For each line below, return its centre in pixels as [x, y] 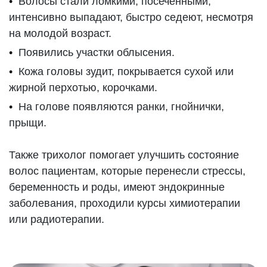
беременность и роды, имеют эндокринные [117, 187]
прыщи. [28, 123]
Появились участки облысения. [97, 52]
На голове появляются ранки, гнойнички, [122, 107]
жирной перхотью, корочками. [83, 88]
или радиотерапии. [57, 219]
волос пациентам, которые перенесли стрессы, [128, 171]
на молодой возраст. [60, 33]
